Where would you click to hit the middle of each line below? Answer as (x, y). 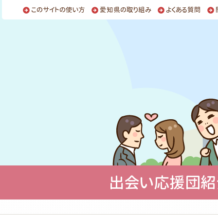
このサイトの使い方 (58, 9)
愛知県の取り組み (126, 9)
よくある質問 (183, 9)
